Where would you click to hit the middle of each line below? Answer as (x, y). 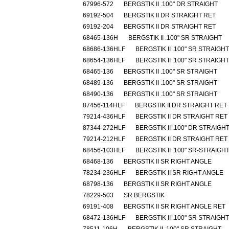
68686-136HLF (104, 49)
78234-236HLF (104, 173)
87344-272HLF (104, 128)
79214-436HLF (104, 117)
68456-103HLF (104, 150)
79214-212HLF (104, 139)
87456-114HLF (104, 105)
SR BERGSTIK (144, 195)
